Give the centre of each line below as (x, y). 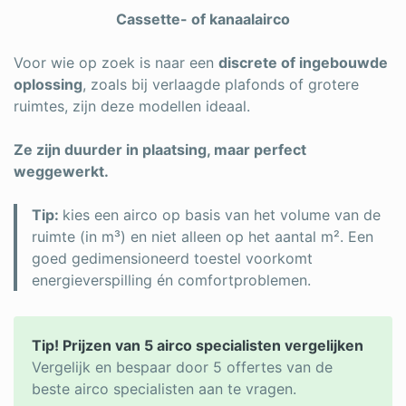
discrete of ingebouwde (303, 63)
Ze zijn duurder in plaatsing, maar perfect (160, 150)
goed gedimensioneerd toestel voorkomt (172, 258)
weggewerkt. (61, 171)
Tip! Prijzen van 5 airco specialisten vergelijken (198, 345)
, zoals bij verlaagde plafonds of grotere (221, 84)
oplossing (48, 84)
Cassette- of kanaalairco (203, 19)
